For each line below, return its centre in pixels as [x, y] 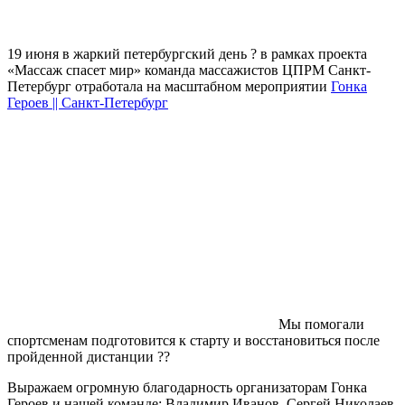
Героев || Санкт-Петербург [88, 102]
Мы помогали [321, 324]
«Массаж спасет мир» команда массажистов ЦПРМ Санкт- [189, 70]
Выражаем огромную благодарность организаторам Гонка [187, 387]
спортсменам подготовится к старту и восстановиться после [193, 340]
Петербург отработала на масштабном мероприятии [169, 86]
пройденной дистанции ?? [89, 356]
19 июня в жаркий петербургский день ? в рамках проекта [187, 53]
